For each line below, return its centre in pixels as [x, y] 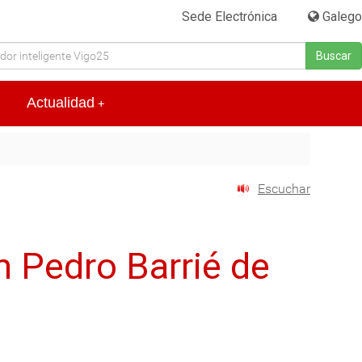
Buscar [334, 56]
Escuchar [284, 189]
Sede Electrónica [230, 17]
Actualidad [61, 103]
